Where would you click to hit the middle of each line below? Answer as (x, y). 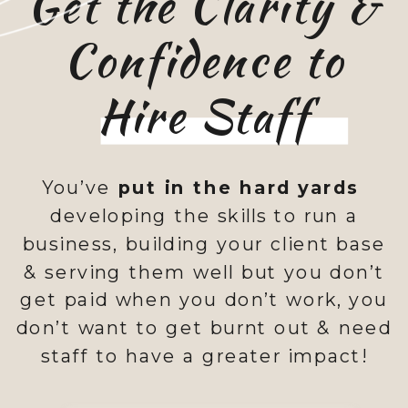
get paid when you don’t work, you (204, 300)
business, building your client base (204, 244)
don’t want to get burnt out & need (204, 328)
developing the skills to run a (204, 216)
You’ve (80, 188)
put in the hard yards (239, 188)
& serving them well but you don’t (204, 271)
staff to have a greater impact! (204, 356)
